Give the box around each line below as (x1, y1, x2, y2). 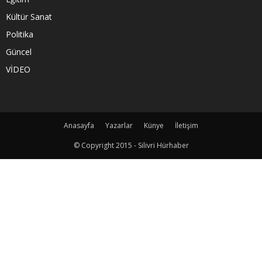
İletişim (175, 120, 198, 130)
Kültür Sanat (6, 11, 52, 22)
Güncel (6, 46, 32, 57)
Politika (6, 28, 33, 40)
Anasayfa (64, 120, 94, 130)
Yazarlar (105, 120, 133, 130)
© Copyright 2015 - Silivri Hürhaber (73, 140, 189, 150)
